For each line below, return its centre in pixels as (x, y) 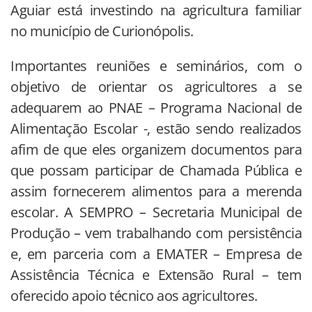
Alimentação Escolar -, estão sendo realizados (156, 128)
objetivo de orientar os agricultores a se (156, 86)
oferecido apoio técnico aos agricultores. (134, 295)
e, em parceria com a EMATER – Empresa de (156, 253)
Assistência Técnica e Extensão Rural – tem (156, 274)
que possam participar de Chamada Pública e (156, 170)
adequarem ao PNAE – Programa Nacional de (156, 107)
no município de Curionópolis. (102, 31)
